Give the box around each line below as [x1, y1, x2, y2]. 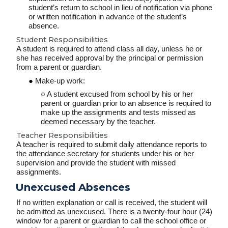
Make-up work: [35, 76, 85, 85]
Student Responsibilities [16, 35, 108, 45]
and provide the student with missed [54, 159, 176, 167]
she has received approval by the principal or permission [16, 54, 203, 63]
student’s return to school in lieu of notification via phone [28, 4, 212, 12]
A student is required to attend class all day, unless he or [16, 45, 202, 53]
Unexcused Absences [15, 181, 130, 193]
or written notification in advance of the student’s [28, 13, 187, 21]
